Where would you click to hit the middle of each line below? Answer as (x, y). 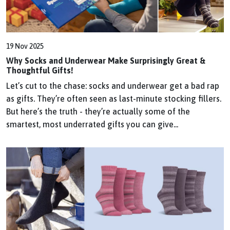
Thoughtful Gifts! (40, 70)
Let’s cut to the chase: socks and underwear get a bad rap (113, 85)
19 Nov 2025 (25, 46)
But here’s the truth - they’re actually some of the (98, 111)
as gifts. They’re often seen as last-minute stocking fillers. (114, 98)
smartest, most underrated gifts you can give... (92, 124)
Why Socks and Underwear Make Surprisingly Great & (106, 60)
